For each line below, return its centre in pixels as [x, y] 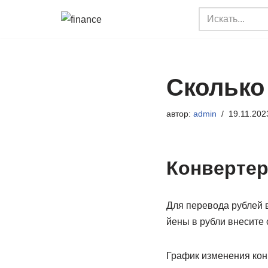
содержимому [40, 66]
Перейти [28, 33]
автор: [179, 114]
